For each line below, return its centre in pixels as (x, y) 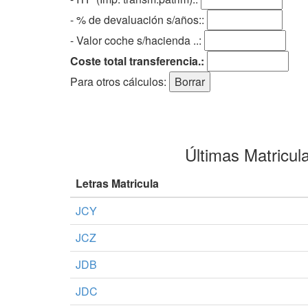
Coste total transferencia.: (137, 60)
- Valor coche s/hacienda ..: (136, 40)
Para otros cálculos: (120, 81)
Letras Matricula (117, 183)
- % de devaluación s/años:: (139, 19)
